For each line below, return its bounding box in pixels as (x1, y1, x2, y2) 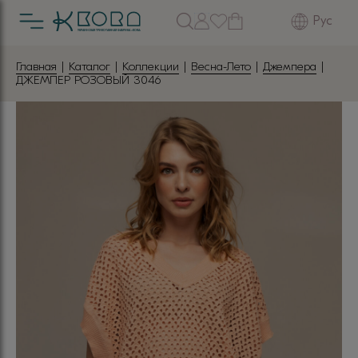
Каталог (69, 59, 110, 74)
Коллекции (122, 59, 179, 74)
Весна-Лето (191, 59, 251, 74)
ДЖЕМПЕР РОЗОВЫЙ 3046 (16, 73, 161, 87)
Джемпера (263, 59, 316, 74)
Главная (16, 59, 57, 74)
